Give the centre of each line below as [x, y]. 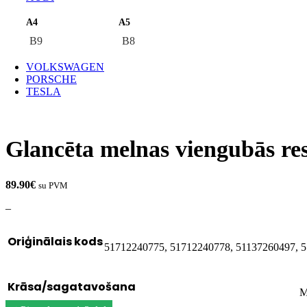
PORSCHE [51, 79]
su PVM [53, 185]
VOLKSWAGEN [65, 67]
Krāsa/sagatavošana [72, 287]
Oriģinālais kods [55, 242]
